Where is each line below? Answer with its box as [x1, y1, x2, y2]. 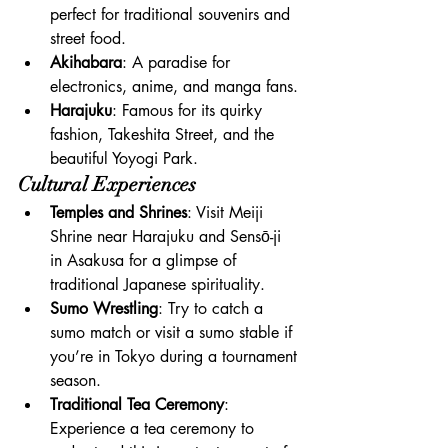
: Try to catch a [158, 297, 268, 319]
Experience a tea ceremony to [50, 417, 259, 439]
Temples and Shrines [50, 201, 187, 223]
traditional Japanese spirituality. [50, 273, 265, 295]
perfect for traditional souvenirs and [50, 3, 295, 25]
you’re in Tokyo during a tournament [50, 345, 302, 367]
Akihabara [50, 51, 122, 73]
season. [50, 369, 101, 391]
